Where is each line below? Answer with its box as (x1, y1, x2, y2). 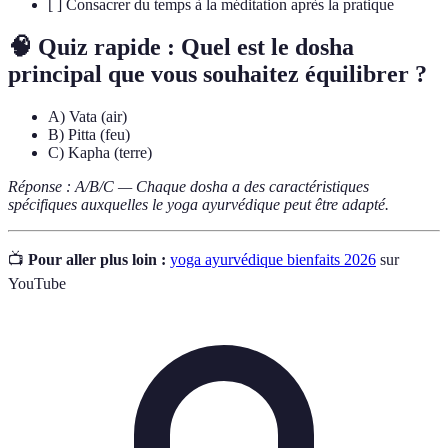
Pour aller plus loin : (28, 251, 166, 269)
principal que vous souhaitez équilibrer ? (8, 61, 427, 88)
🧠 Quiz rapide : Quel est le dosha (8, 34, 354, 61)
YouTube (8, 275, 66, 293)
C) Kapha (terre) (48, 144, 152, 162)
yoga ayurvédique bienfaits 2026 (170, 251, 376, 269)
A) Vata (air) (48, 108, 127, 126)
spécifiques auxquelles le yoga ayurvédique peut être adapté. (8, 196, 389, 214)
